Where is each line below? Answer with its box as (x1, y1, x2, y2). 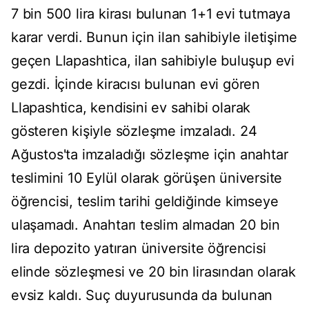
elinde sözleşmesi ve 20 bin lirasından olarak (11, 263, 296, 281)
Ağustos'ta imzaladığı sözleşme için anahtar (11, 146, 288, 163)
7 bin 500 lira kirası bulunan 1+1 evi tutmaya (11, 6, 290, 23)
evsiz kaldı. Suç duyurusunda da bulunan (11, 287, 273, 304)
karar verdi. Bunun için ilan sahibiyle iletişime (11, 29, 297, 46)
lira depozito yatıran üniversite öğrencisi (11, 240, 266, 257)
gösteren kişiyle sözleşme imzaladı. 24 (11, 123, 257, 140)
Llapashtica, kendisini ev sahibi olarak (11, 99, 251, 117)
